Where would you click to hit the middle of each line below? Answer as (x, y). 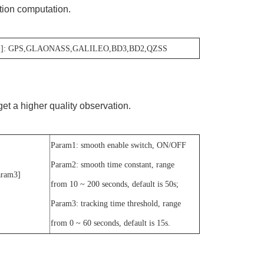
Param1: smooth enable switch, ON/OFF (118, 145)
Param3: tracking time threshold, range (115, 203)
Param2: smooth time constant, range (112, 164)
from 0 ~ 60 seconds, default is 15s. (110, 223)
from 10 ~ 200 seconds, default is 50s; (114, 184)
